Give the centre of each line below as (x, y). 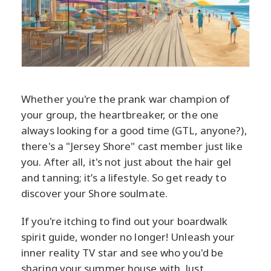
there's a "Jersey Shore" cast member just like (132, 146)
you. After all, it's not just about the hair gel (126, 162)
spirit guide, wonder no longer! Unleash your (128, 237)
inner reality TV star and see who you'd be (122, 252)
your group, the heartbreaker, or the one (120, 114)
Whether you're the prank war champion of (126, 99)
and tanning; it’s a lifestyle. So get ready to (124, 177)
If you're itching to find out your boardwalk (125, 221)
